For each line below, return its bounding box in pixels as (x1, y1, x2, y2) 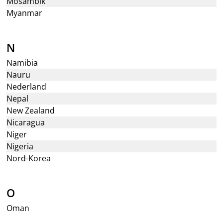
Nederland (6, 81, 47, 92)
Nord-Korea (6, 153, 51, 164)
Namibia (6, 57, 38, 68)
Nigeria (6, 141, 34, 152)
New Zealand (6, 105, 55, 116)
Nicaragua (6, 117, 45, 128)
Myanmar (6, 7, 43, 18)
